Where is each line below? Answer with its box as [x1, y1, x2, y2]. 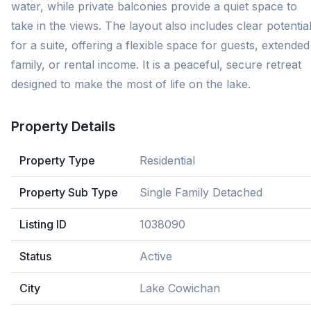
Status [19, 249, 51, 263]
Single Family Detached [140, 185, 262, 199]
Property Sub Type [19, 185, 118, 199]
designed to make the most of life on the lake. [11, 77, 251, 91]
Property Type [19, 153, 95, 167]
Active [140, 249, 172, 263]
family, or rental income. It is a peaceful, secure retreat [11, 58, 301, 72]
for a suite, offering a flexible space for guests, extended [11, 38, 310, 52]
